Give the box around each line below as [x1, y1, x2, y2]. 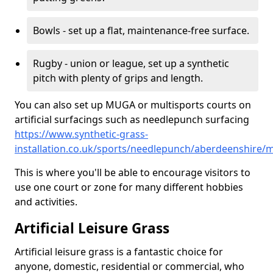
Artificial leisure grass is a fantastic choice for [15, 245, 223, 258]
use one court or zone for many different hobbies [15, 180, 243, 194]
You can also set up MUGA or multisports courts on [15, 98, 251, 112]
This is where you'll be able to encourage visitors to [15, 166, 250, 179]
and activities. [15, 195, 77, 208]
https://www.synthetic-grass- [15, 127, 148, 141]
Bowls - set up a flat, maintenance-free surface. [33, 24, 249, 37]
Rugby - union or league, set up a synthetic [33, 57, 229, 70]
